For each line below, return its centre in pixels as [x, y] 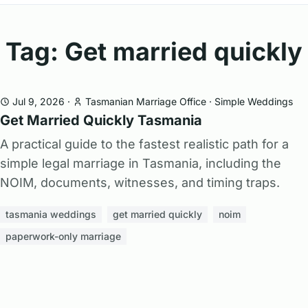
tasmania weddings [51, 214]
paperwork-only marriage [63, 236]
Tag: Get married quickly [154, 52]
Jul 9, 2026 [38, 101]
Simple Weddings [254, 101]
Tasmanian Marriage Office [146, 101]
